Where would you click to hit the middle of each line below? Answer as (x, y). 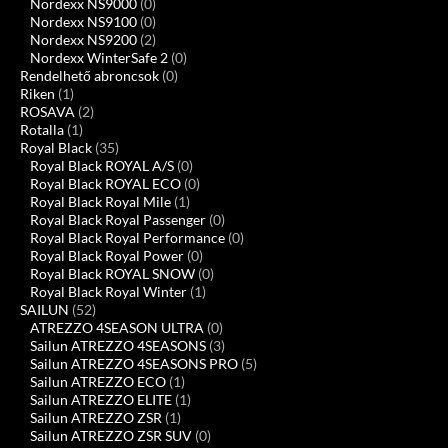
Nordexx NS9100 (83, 21)
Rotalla (42, 129)
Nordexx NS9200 (83, 39)
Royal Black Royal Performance (127, 237)
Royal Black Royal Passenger (118, 219)
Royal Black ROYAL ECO (105, 183)
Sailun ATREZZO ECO (98, 381)
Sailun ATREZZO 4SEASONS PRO (134, 363)
